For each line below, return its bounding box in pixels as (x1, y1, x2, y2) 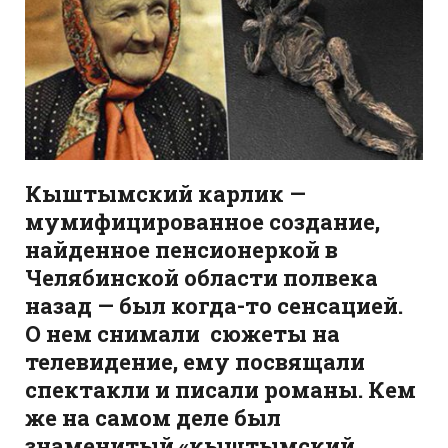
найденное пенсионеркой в (25, 234, 338, 264)
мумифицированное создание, (25, 206, 380, 236)
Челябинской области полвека (25, 262, 378, 292)
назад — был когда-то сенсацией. (25, 290, 403, 320)
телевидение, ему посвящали (25, 346, 365, 376)
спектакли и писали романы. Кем (25, 374, 416, 404)
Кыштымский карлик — (25, 178, 306, 208)
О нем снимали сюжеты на (25, 318, 340, 348)
